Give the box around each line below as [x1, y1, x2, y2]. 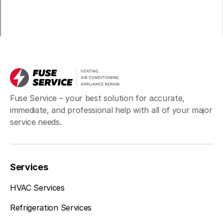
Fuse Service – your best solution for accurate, [10, 93, 185, 103]
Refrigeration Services [10, 203, 92, 213]
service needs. [10, 117, 62, 127]
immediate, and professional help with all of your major [10, 105, 213, 115]
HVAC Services [10, 183, 65, 193]
